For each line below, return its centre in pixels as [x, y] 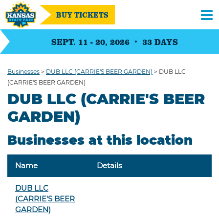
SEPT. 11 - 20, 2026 [90, 42]
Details [109, 165]
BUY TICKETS [82, 15]
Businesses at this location [100, 140]
